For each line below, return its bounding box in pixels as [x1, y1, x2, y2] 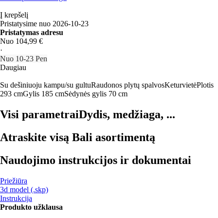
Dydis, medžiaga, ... [79, 108, 175, 121]
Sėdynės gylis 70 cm [64, 89, 127, 98]
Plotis [197, 80, 214, 89]
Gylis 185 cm [23, 89, 64, 98]
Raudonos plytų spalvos [91, 80, 164, 89]
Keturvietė [164, 80, 197, 89]
